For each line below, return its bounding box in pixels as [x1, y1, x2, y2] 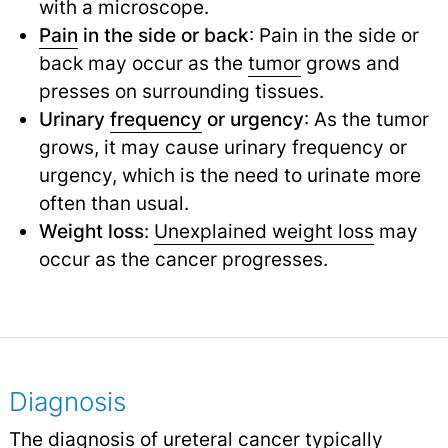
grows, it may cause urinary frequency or [38, 135, 407, 160]
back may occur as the [38, 51, 248, 76]
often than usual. [38, 191, 189, 216]
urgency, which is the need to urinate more [38, 163, 421, 188]
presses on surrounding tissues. [38, 79, 324, 104]
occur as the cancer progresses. [38, 247, 328, 272]
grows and [300, 51, 400, 76]
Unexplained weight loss [153, 219, 374, 244]
